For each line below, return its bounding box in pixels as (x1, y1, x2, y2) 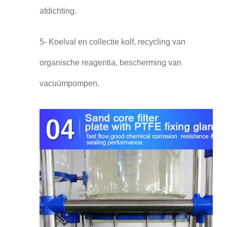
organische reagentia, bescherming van (39, 58, 181, 67)
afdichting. (39, 6, 77, 15)
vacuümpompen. (39, 79, 99, 88)
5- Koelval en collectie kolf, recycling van (39, 37, 185, 46)
